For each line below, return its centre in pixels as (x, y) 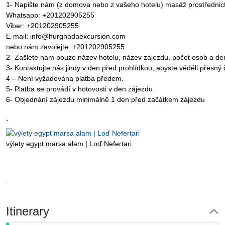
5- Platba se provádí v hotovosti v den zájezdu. (80, 89)
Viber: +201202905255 (42, 26)
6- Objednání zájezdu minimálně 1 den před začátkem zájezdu (105, 99)
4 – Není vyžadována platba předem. (65, 78)
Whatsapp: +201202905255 (50, 15)
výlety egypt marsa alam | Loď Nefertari (69, 143)
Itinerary (28, 211)
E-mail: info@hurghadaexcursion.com (66, 36)
